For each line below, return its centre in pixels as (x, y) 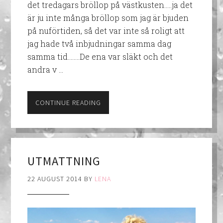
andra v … (45, 70)
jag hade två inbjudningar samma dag (99, 44)
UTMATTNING (64, 161)
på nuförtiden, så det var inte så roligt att (106, 31)
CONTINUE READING (68, 103)
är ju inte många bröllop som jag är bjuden (108, 18)
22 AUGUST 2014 (55, 178)
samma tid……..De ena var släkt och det (100, 57)
